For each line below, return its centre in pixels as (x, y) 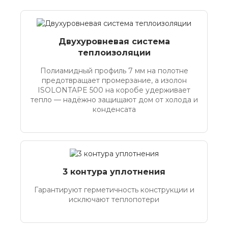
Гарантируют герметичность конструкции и (114, 190)
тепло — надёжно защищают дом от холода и (114, 100)
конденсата (114, 109)
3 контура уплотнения (114, 172)
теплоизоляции (114, 53)
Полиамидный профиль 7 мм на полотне (114, 71)
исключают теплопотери (114, 199)
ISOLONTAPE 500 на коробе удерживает (114, 90)
